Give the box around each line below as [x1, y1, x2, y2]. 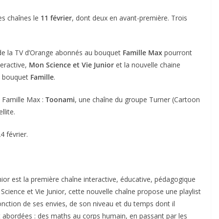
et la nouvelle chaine [114, 60, 180, 69]
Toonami [45, 95, 75, 104]
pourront [162, 48, 192, 57]
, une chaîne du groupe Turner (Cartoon [75, 95, 200, 104]
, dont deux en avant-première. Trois [72, 13, 187, 22]
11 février [41, 13, 72, 22]
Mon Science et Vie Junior [29, 60, 114, 69]
